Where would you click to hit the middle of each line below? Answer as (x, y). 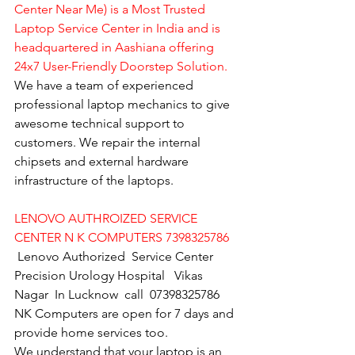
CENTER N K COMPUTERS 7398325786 (122, 237)
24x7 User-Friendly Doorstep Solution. (121, 66)
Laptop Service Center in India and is (119, 28)
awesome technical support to (101, 123)
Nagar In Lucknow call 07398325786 (117, 294)
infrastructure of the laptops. (94, 180)
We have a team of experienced (105, 85)
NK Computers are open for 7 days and (126, 313)
